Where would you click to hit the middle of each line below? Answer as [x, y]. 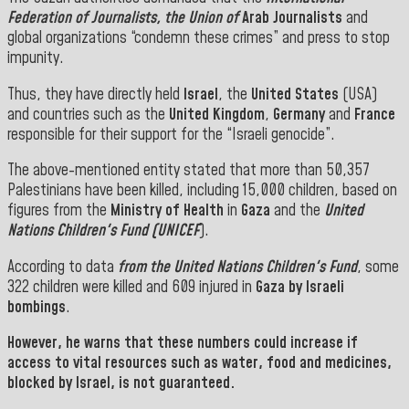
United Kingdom [217, 115]
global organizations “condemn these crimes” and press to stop [199, 39]
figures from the [59, 211]
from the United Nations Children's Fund [237, 267]
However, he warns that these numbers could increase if [183, 344]
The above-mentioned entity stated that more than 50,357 [189, 171]
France [375, 115]
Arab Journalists [292, 19]
